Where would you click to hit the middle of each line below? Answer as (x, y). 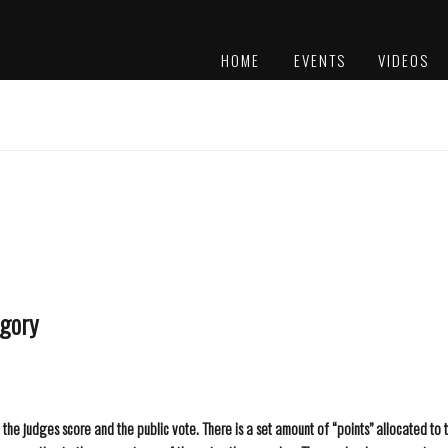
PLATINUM (311, 92)
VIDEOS (403, 60)
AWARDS (307, 107)
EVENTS (320, 60)
